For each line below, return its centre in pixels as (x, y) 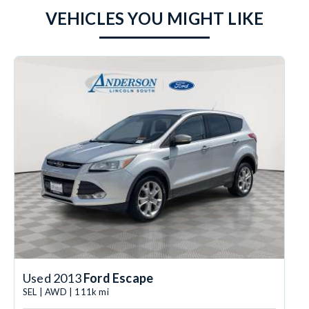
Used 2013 (53, 278)
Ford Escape (119, 278)
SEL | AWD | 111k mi (66, 292)
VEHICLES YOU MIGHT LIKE (154, 19)
